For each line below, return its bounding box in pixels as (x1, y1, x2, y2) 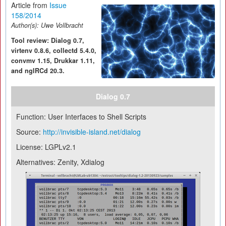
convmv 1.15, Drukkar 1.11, (11, 56, 95, 65)
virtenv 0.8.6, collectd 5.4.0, (11, 46, 96, 55)
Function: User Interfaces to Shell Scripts (16, 111, 146, 122)
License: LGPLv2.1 (16, 142, 76, 152)
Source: (16, 127, 43, 137)
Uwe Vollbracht (41, 21, 83, 30)
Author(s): (11, 21, 41, 30)
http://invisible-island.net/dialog (43, 127, 141, 137)
